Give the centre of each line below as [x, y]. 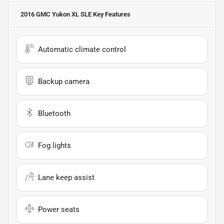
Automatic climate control [82, 50]
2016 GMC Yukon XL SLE [56, 14]
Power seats [59, 210]
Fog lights [54, 146]
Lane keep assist [66, 178]
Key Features [111, 14]
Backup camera [64, 82]
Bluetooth [54, 114]
